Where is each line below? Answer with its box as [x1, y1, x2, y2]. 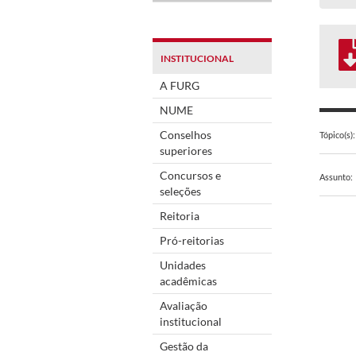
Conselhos [160, 127, 211, 141]
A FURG [160, 78, 199, 92]
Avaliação [160, 298, 207, 312]
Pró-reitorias [160, 233, 224, 247]
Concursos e [160, 168, 221, 182]
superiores [160, 143, 212, 157]
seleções [160, 184, 201, 198]
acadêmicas [160, 273, 217, 288]
